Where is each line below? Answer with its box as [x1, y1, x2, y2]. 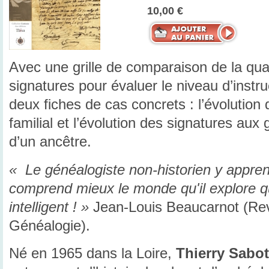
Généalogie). [9, 217, 90, 234]
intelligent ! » [9, 199, 89, 215]
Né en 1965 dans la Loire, [9, 246, 176, 262]
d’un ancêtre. [9, 133, 91, 150]
